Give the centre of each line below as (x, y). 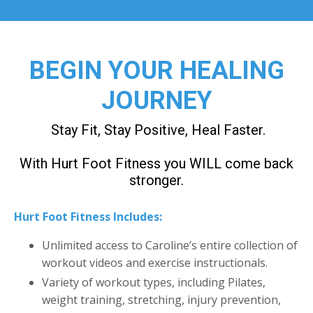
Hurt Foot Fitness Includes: (88, 216)
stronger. (156, 180)
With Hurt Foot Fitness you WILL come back (156, 163)
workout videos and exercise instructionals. (155, 262)
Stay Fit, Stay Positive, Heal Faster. (158, 130)
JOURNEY (156, 100)
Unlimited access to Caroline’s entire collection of (170, 245)
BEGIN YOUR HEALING (156, 70)
